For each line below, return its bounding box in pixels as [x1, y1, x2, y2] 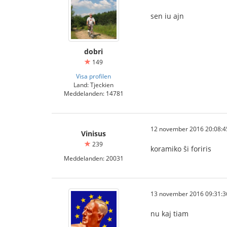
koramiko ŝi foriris [150, 144, 211, 154]
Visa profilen [76, 72, 111, 80]
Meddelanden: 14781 [63, 89, 124, 97]
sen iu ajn [150, 11, 184, 21]
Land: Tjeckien [73, 81, 113, 89]
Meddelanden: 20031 [63, 154, 124, 162]
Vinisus [81, 129, 106, 138]
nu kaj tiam [150, 209, 188, 218]
